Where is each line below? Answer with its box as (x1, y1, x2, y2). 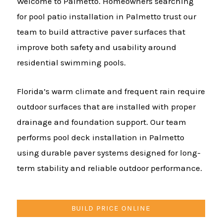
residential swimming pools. (17, 57, 126, 68)
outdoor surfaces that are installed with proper (17, 102, 196, 112)
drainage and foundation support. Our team (17, 117, 186, 127)
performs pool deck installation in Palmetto (17, 132, 184, 143)
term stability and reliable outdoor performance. (17, 163, 202, 173)
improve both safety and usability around (17, 42, 176, 53)
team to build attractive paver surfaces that (17, 27, 185, 37)
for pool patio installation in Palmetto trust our (17, 11, 196, 22)
